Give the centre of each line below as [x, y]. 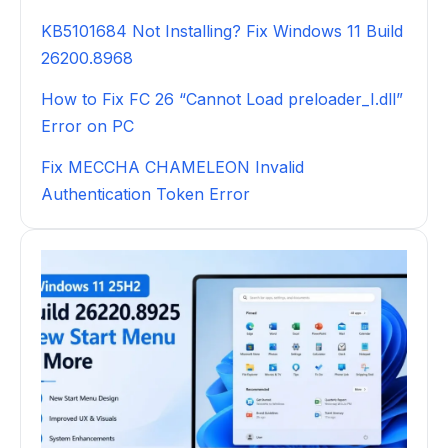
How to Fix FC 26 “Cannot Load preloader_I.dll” [222, 98]
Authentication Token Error [145, 193]
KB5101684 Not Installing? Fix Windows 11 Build [222, 30]
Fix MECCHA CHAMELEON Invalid [172, 166]
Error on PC [87, 125]
